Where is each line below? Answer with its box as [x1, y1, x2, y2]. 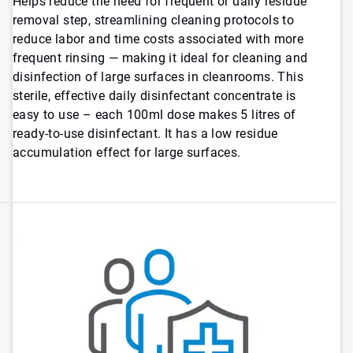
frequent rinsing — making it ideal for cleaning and [13, 50, 308, 66]
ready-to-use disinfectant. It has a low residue [13, 126, 278, 142]
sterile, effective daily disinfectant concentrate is [13, 88, 296, 104]
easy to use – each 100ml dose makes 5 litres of [13, 107, 296, 123]
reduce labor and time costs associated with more [13, 32, 304, 47]
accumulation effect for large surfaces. [13, 145, 241, 161]
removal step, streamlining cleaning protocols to [13, 13, 295, 28]
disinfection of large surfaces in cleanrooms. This [13, 69, 303, 85]
